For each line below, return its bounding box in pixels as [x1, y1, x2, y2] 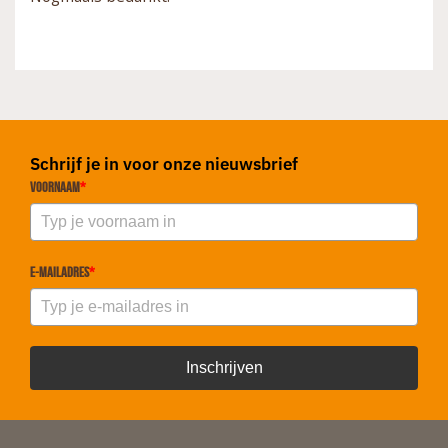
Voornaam [30, 178, 80, 195]
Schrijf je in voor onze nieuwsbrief [30, 152, 298, 175]
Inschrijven [185, 358, 263, 376]
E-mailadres [30, 263, 89, 280]
